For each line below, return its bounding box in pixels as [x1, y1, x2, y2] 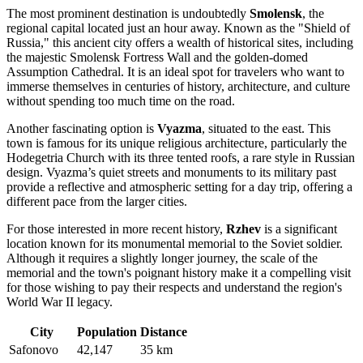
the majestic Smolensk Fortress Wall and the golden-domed [6, 49, 308, 64]
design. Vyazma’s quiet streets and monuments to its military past [6, 164, 336, 179]
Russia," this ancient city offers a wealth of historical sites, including [6, 35, 353, 49]
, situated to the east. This [202, 121, 331, 135]
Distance [140, 324, 187, 339]
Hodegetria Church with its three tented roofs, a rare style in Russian [6, 150, 355, 164]
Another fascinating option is [6, 121, 157, 135]
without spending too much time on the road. [6, 93, 235, 108]
